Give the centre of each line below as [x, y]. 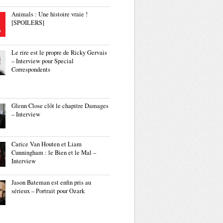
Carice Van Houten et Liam [47, 144]
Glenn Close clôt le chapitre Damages [60, 106]
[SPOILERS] [28, 23]
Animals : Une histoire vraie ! [50, 14]
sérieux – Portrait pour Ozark [48, 191]
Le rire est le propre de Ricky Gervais [59, 53]
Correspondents [31, 69]
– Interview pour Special [43, 61]
